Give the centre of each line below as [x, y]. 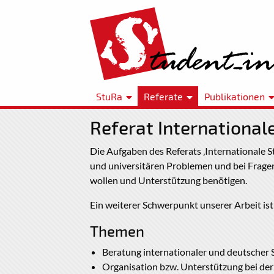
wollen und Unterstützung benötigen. [168, 180]
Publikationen [234, 96]
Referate [163, 96]
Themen [117, 231]
